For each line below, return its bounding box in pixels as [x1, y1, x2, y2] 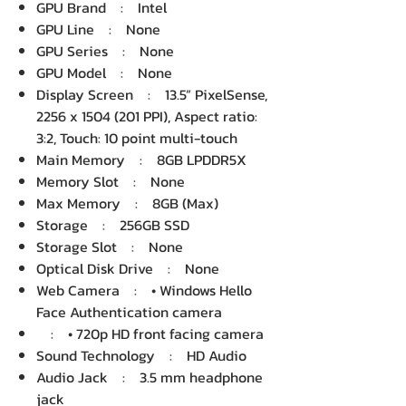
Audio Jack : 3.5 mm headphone [36, 366, 263, 388]
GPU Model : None [36, 62, 172, 83]
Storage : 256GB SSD [36, 214, 189, 236]
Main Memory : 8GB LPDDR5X [36, 149, 246, 170]
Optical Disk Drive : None [36, 257, 219, 279]
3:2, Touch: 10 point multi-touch [36, 127, 237, 149]
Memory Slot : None [36, 170, 185, 192]
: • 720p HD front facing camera [36, 323, 264, 344]
